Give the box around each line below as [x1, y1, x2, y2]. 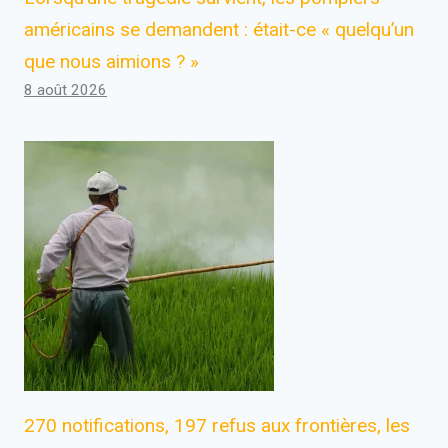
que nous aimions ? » [24, 49, 199, 73]
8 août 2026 [24, 80, 107, 99]
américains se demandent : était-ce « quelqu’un [24, 17, 414, 41]
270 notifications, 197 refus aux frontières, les [24, 413, 410, 437]
